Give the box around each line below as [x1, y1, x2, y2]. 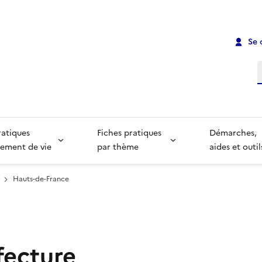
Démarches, [209, 127, 260, 140]
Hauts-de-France [13, 174, 69, 185]
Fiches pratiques [96, 127, 164, 140]
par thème [96, 141, 139, 154]
